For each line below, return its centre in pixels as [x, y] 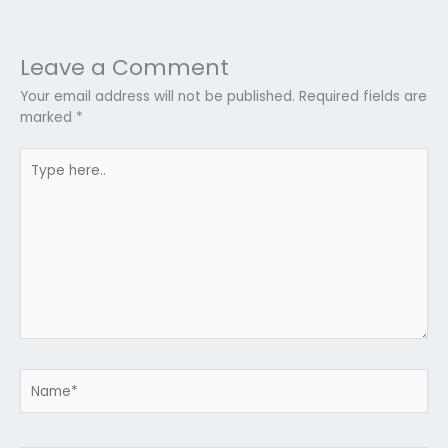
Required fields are [363, 96]
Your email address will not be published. [157, 96]
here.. [37, 179]
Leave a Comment [124, 67]
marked [48, 117]
